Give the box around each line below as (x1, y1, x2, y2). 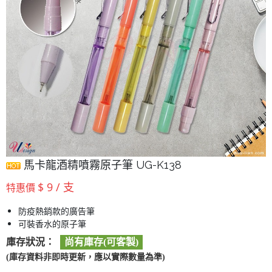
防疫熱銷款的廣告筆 (18, 205, 95, 217)
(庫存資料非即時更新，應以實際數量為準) (6, 253, 165, 262)
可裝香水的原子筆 (18, 218, 86, 229)
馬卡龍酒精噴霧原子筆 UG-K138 (21, 158, 182, 171)
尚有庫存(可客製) (64, 237, 138, 247)
